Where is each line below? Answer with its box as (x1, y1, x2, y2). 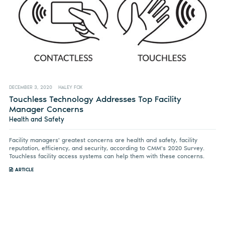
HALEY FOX (58, 84, 82, 90)
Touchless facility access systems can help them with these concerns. (9, 152, 204, 160)
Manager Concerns (9, 103, 83, 114)
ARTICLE (15, 166, 34, 172)
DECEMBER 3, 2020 (9, 84, 52, 90)
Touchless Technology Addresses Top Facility (9, 93, 181, 104)
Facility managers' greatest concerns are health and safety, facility (9, 136, 197, 144)
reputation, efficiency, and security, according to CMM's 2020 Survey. (9, 144, 204, 152)
